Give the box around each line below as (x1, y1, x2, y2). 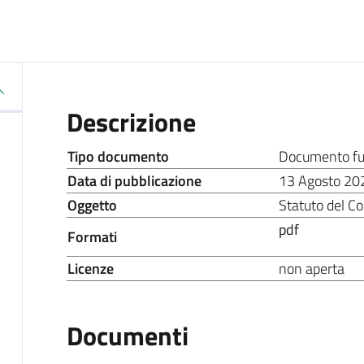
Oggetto (67, 193, 117, 216)
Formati (67, 225, 117, 248)
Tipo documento (67, 145, 169, 167)
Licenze (67, 257, 114, 279)
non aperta (278, 257, 344, 279)
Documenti (66, 315, 188, 355)
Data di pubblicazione (67, 169, 201, 192)
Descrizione (66, 102, 196, 141)
